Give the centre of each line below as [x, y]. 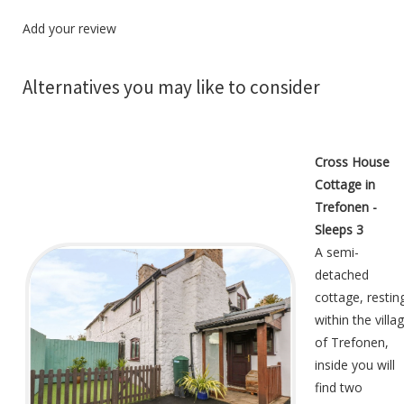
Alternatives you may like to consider [171, 87]
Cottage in [345, 185]
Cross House [352, 162]
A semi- [337, 252]
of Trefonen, [352, 343]
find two [339, 388]
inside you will [355, 365]
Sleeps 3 [339, 230]
